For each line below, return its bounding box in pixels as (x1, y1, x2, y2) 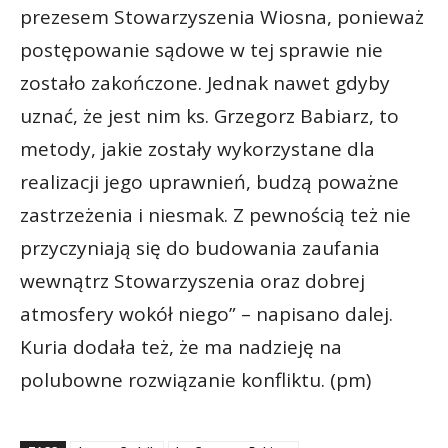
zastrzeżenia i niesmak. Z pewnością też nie (20, 201, 411, 228)
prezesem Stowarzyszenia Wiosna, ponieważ (20, 3, 424, 30)
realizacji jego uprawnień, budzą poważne (20, 168, 399, 195)
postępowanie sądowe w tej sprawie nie (20, 36, 383, 63)
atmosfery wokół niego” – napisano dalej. (20, 300, 393, 327)
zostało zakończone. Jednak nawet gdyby (20, 69, 390, 96)
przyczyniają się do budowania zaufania (20, 234, 380, 261)
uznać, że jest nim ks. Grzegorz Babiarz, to (20, 102, 399, 129)
